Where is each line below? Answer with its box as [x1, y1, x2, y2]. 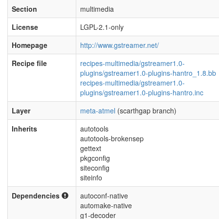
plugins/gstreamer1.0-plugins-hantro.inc [80, 88, 203, 97]
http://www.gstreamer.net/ [80, 40, 159, 50]
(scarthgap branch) [115, 106, 176, 115]
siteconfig [80, 163, 109, 173]
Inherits [12, 124, 37, 133]
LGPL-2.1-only [80, 22, 124, 32]
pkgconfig [80, 153, 110, 163]
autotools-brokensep [80, 133, 144, 143]
